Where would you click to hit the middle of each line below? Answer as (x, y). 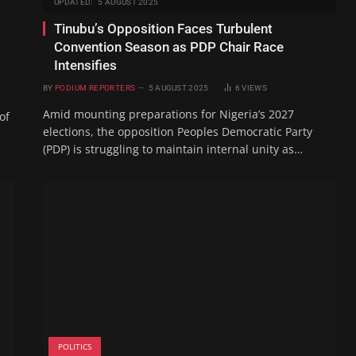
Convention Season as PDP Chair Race (169, 46)
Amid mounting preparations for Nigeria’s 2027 (168, 114)
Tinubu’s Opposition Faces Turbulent (163, 28)
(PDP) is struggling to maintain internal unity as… (173, 149)
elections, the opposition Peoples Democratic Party (178, 131)
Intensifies (85, 65)
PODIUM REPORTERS (95, 87)
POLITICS (75, 346)
